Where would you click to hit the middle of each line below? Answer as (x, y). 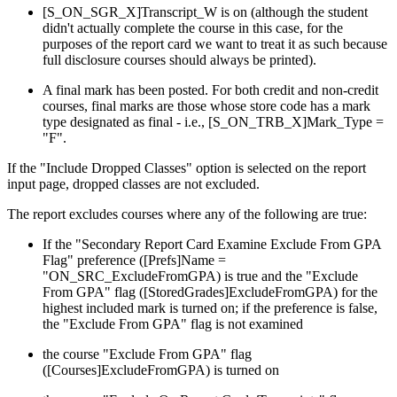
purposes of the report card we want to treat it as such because (215, 44)
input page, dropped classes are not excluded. (133, 184)
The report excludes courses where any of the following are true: (187, 214)
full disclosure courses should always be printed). (179, 60)
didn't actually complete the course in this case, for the (193, 28)
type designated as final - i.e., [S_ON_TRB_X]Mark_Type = (213, 122)
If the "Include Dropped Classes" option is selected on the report (187, 168)
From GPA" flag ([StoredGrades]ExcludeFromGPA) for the (210, 292)
